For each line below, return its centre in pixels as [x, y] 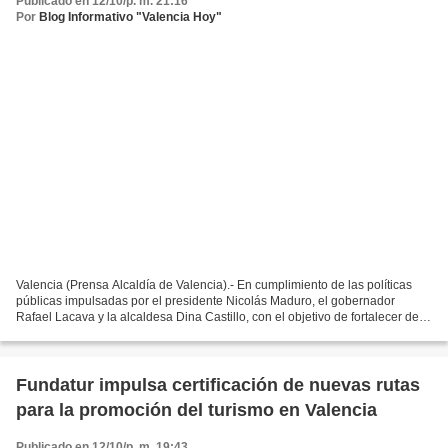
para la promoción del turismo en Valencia [196, 409]
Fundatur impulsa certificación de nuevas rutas [218, 384]
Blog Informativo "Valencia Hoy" [130, 17]
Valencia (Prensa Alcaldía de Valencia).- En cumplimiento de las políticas [214, 284]
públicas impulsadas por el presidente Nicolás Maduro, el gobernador [205, 300]
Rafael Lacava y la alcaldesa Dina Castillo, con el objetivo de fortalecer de [217, 316]
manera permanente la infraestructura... [123, 332]
